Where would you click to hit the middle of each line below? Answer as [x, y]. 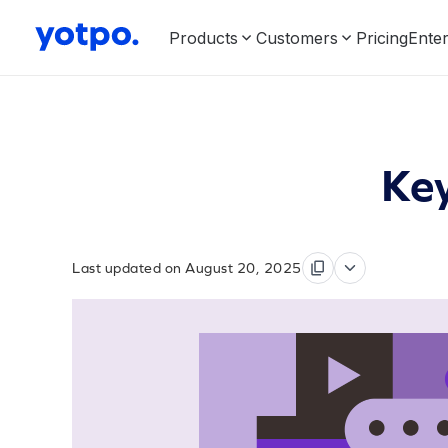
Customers [297, 37]
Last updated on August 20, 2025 [187, 268]
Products [203, 37]
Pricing [382, 37]
